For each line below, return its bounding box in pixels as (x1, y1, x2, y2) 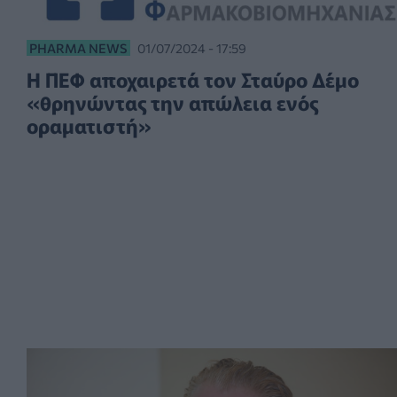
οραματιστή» (27, 110, 152, 139)
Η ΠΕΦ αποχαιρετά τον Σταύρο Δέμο (27, 64, 359, 93)
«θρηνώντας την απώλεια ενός (27, 87, 318, 116)
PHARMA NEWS (29, 39, 128, 56)
